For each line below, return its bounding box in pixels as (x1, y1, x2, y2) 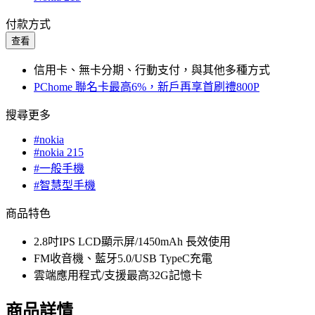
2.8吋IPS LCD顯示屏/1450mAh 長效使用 (34, 236, 231, 248)
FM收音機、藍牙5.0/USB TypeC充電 (34, 252, 212, 265)
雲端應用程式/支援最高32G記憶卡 (34, 269, 202, 282)
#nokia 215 (34, 146, 84, 159)
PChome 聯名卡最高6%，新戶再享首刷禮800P (34, 81, 259, 94)
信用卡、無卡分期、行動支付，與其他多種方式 (34, 64, 270, 77)
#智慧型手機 (34, 179, 96, 192)
